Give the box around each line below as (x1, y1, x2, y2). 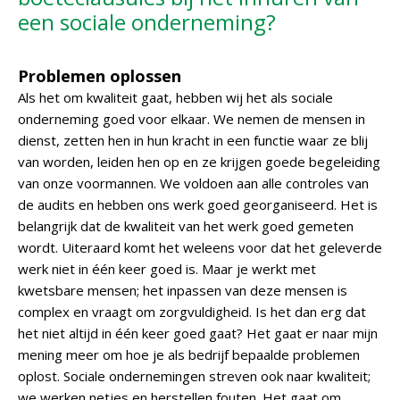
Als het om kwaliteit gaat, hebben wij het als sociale (18, 88, 333, 106)
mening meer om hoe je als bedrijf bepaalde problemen (18, 346, 360, 363)
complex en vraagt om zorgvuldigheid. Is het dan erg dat (18, 303, 366, 321)
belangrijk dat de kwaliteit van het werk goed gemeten (18, 217, 354, 235)
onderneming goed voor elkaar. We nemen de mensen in (18, 110, 365, 128)
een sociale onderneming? (18, 7, 276, 37)
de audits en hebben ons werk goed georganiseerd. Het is (18, 196, 378, 213)
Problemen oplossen (18, 65, 181, 87)
